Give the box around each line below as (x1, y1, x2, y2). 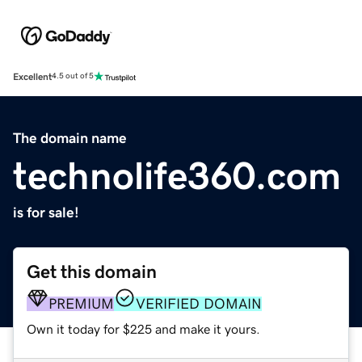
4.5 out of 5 (52, 72, 94, 81)
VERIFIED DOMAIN (136, 296, 262, 311)
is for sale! (13, 204, 79, 220)
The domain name (13, 130, 127, 145)
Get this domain (27, 262, 157, 281)
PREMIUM (48, 296, 114, 311)
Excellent (13, 71, 52, 82)
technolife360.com (13, 155, 341, 195)
